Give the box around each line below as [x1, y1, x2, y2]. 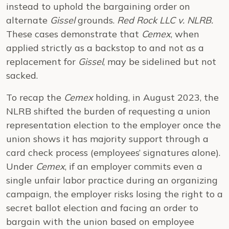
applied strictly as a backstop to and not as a [6, 42, 204, 54]
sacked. [6, 70, 38, 81]
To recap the [6, 91, 64, 103]
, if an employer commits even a [65, 161, 202, 172]
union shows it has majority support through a [6, 133, 209, 145]
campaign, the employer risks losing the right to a [6, 188, 223, 200]
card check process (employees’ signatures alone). [6, 147, 220, 158]
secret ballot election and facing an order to [6, 202, 198, 214]
